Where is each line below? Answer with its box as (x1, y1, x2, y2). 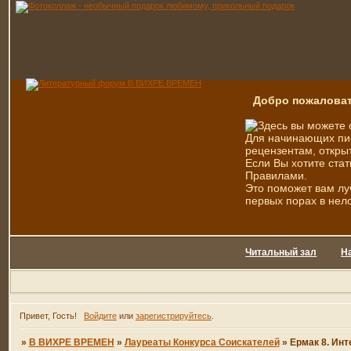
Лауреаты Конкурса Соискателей (124, 337, 280, 349)
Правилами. (245, 169, 308, 182)
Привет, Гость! (20, 311, 78, 321)
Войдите (83, 311, 117, 321)
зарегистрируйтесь (135, 311, 212, 321)
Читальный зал (245, 247, 317, 258)
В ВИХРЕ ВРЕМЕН (28, 337, 114, 349)
